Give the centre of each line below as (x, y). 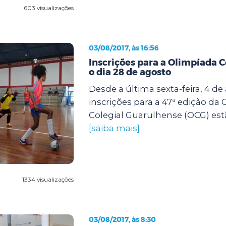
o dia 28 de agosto (130, 72)
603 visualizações (48, 8)
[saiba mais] (114, 128)
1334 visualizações (48, 179)
